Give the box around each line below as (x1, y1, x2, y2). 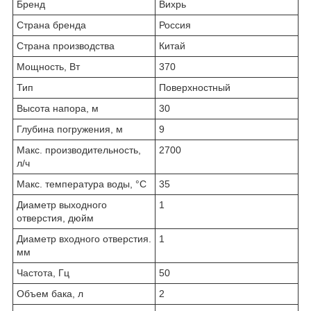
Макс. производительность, (17, 144, 141, 156)
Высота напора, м (17, 103, 99, 115)
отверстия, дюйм (17, 212, 94, 224)
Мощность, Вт (17, 61, 80, 73)
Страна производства (17, 40, 115, 52)
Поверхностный (159, 82, 230, 94)
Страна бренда (17, 19, 86, 31)
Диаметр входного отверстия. (17, 233, 151, 245)
